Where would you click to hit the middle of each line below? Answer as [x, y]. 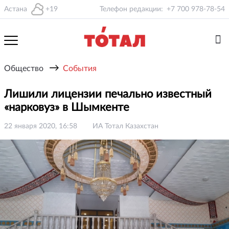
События [80, 68]
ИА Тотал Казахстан [125, 126]
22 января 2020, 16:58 [41, 126]
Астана [16, 9]
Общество [24, 68]
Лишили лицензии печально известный [108, 94]
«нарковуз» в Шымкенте [68, 107]
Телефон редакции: [131, 9]
